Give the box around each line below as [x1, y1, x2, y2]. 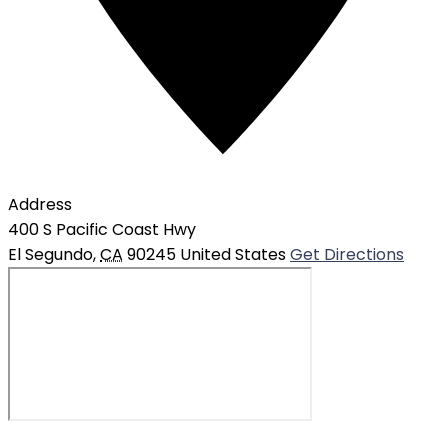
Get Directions [290, 243, 404, 267]
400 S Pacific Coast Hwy [8, 218, 196, 242]
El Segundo [8, 243, 93, 267]
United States [180, 243, 286, 267]
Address [8, 193, 72, 217]
